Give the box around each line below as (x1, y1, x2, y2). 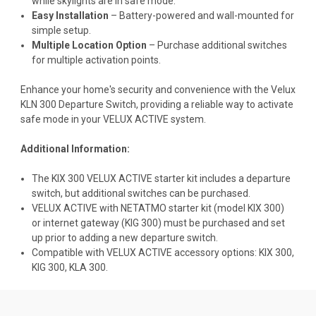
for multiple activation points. (32, 54, 162, 66)
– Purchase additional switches (147, 39, 288, 51)
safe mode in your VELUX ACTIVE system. (20, 113, 206, 125)
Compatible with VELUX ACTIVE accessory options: (32, 246, 260, 258)
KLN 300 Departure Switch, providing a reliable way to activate (20, 98, 293, 110)
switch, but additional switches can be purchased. (32, 187, 251, 199)
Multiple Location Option (32, 39, 147, 51)
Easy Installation (32, 9, 109, 21)
